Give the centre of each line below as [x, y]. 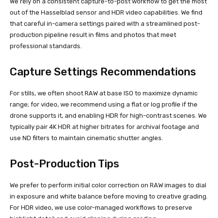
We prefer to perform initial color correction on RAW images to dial [108, 185]
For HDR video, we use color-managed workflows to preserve [101, 208]
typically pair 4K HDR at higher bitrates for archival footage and [104, 127]
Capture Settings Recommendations [103, 72]
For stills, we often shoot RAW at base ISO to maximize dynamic [104, 93]
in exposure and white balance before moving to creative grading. [109, 197]
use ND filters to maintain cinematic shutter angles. [86, 138]
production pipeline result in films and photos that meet [93, 35]
